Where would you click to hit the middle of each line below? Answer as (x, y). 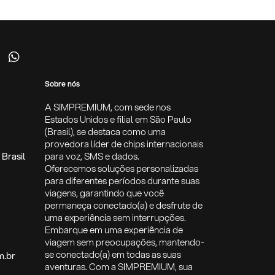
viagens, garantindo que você (104, 193)
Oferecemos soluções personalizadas (122, 168)
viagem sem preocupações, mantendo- (125, 242)
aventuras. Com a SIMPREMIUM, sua (119, 267)
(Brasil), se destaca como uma (105, 132)
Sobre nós (62, 84)
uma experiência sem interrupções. (115, 218)
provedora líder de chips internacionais (124, 144)
